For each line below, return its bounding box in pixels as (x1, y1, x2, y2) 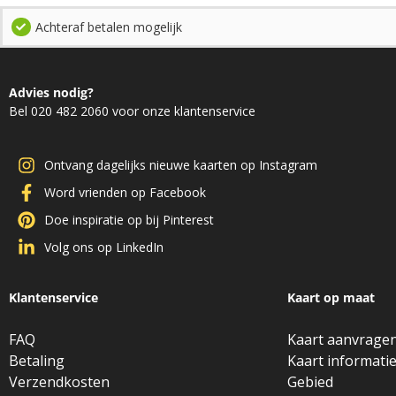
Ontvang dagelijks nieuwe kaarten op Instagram (44, 221, 311, 239)
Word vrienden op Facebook (44, 248, 203, 266)
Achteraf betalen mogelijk (34, 19, 177, 35)
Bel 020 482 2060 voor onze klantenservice (9, 103, 251, 119)
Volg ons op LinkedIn (44, 303, 161, 321)
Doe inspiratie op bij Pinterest (44, 276, 208, 293)
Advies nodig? (9, 84, 94, 101)
